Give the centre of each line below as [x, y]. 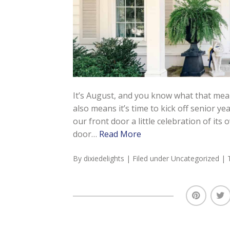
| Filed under [148, 159]
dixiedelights [104, 159]
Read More [120, 134]
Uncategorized [195, 159]
